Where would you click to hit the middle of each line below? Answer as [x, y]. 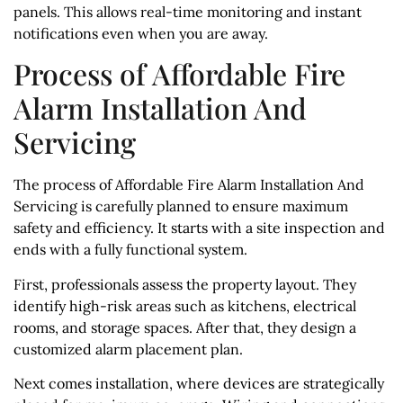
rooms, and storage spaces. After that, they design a [185, 327]
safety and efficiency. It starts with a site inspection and [199, 228]
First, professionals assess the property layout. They [185, 284]
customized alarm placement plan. [128, 349]
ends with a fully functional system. [130, 250]
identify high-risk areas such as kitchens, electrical [185, 305]
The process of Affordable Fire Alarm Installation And [189, 185]
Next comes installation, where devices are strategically [199, 384]
